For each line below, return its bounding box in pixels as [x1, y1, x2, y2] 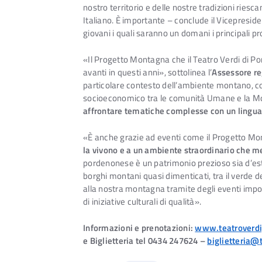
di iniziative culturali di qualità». [83, 195, 201, 208]
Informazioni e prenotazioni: [83, 220, 195, 235]
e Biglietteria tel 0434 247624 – [83, 233, 208, 247]
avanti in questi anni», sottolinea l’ [83, 65, 212, 80]
